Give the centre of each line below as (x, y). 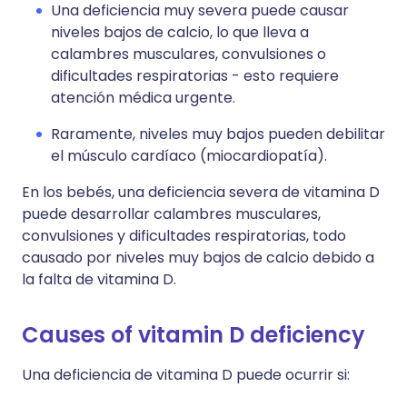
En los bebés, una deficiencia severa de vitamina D (201, 192)
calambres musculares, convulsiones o (189, 54)
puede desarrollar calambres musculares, (171, 214)
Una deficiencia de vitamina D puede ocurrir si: (186, 375)
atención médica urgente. (143, 98)
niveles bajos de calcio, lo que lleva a (180, 32)
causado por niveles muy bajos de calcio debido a (198, 258)
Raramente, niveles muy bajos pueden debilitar (218, 134)
